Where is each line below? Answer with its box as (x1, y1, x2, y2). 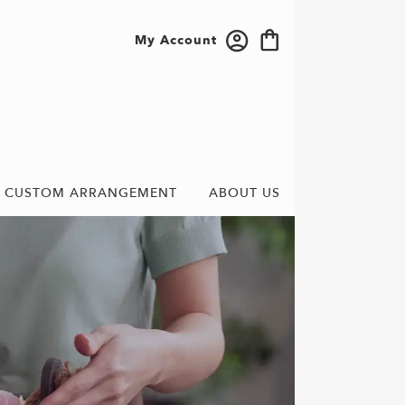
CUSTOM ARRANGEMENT (4, 184, 177, 202)
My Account (135, 31, 217, 49)
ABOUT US (209, 184, 281, 202)
